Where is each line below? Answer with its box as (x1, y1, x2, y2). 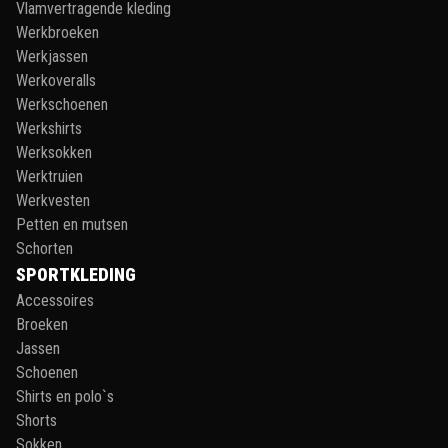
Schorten (16, 238, 73, 258)
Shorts (16, 410, 57, 430)
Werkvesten (16, 190, 90, 210)
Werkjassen (16, 46, 88, 66)
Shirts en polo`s (16, 386, 114, 406)
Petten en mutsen (16, 214, 128, 234)
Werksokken (16, 142, 92, 162)
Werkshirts (16, 118, 82, 138)
